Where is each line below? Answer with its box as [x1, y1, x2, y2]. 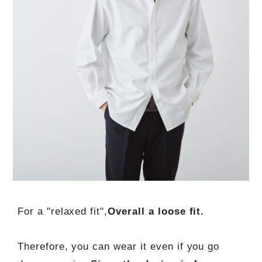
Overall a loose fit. [108, 206, 205, 218]
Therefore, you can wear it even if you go [17, 241, 220, 253]
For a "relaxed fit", [17, 206, 108, 218]
